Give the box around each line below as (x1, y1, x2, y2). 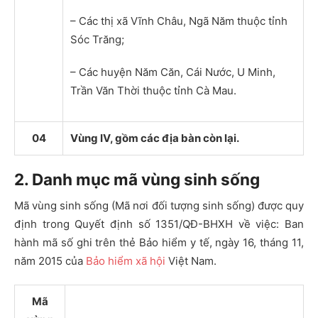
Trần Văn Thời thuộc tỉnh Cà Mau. (70, 83, 236, 97)
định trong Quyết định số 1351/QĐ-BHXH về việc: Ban (14, 216, 304, 231)
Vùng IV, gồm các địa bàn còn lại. (70, 131, 239, 145)
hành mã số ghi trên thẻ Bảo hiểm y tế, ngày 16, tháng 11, (14, 235, 304, 249)
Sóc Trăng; (70, 32, 124, 46)
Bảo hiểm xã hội (86, 253, 165, 268)
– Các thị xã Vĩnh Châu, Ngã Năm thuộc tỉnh (70, 13, 287, 28)
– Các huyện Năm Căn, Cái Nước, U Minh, (70, 65, 275, 79)
